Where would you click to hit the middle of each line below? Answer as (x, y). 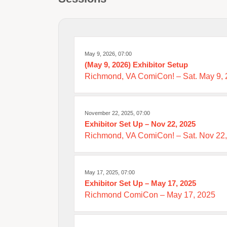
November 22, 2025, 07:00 (117, 113)
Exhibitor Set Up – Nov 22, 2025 (140, 124)
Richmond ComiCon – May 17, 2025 (150, 195)
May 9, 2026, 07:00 (108, 54)
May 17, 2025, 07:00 (110, 172)
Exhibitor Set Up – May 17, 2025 (140, 183)
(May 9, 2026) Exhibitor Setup (136, 65)
